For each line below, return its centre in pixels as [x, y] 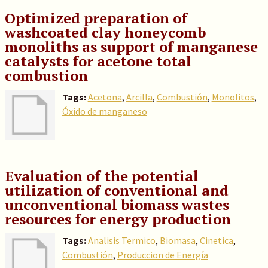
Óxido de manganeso [104, 111]
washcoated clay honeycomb [105, 32]
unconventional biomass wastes [117, 205]
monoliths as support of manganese [131, 47]
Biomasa [177, 240]
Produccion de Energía [162, 255]
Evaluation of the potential [101, 176]
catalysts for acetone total [98, 61]
